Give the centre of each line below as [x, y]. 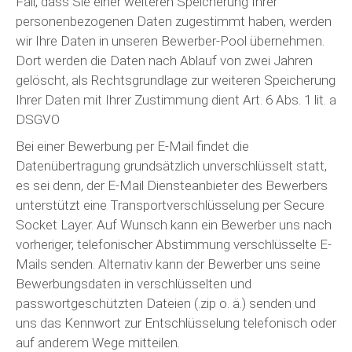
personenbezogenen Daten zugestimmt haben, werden [174, 21]
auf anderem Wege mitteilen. [98, 342]
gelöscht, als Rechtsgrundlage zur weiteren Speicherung [176, 80]
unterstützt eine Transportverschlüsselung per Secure [170, 205]
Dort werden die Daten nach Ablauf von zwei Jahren [164, 60]
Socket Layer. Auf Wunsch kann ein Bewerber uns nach [174, 224]
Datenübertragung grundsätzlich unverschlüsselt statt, [171, 165]
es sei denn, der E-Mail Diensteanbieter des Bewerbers [172, 185]
